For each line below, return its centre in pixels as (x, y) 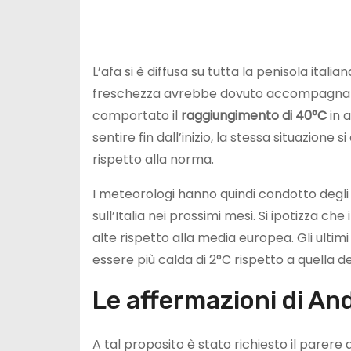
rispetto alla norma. (153, 159)
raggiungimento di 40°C (254, 115)
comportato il (137, 115)
